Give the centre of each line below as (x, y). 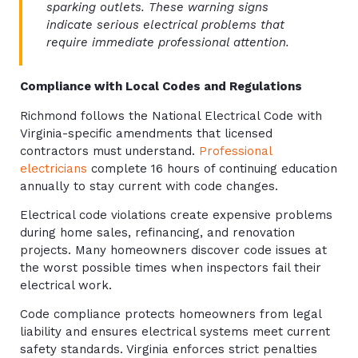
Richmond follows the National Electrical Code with (171, 115)
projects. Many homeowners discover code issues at (173, 250)
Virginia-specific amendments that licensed (146, 133)
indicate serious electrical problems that (165, 24)
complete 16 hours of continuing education (212, 168)
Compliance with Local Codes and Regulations (161, 87)
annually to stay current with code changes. (149, 186)
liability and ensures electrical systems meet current (175, 332)
